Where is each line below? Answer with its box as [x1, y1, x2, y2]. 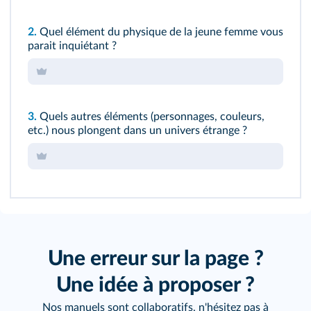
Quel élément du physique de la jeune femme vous [37, 26, 283, 37]
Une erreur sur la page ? [47, 248, 264, 269]
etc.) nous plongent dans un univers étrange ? [28, 124, 247, 136]
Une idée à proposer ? [56, 274, 255, 296]
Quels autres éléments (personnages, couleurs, [37, 110, 264, 122]
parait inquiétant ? [28, 40, 117, 51]
